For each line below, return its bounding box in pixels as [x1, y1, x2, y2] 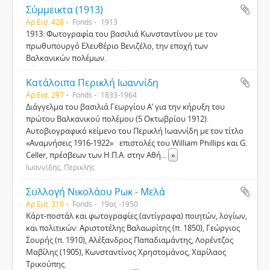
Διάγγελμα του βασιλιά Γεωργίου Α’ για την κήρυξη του [26, 101, 225, 112]
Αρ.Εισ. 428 [26, 17, 64, 27]
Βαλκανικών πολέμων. [26, 52, 106, 63]
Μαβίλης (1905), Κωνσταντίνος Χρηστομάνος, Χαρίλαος [26, 246, 226, 257]
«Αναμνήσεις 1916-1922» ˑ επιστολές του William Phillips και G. [26, 137, 247, 148]
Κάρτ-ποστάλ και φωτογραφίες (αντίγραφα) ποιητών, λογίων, [26, 210, 247, 221]
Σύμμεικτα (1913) [26, 3, 103, 16]
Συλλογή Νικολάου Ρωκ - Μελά [26, 185, 165, 198]
